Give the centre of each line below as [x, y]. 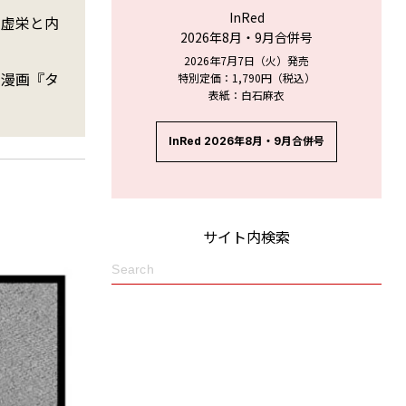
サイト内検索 [247, 236]
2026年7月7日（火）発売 [247, 60]
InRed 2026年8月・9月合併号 [247, 140]
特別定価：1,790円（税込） [247, 77]
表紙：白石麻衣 [247, 94]
